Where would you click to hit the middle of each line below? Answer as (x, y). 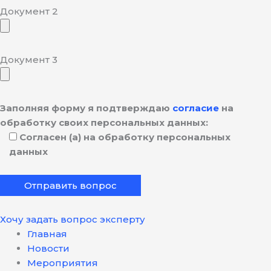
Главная (47, 233)
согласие (196, 108)
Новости (48, 248)
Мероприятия (63, 263)
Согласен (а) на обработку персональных (125, 137)
